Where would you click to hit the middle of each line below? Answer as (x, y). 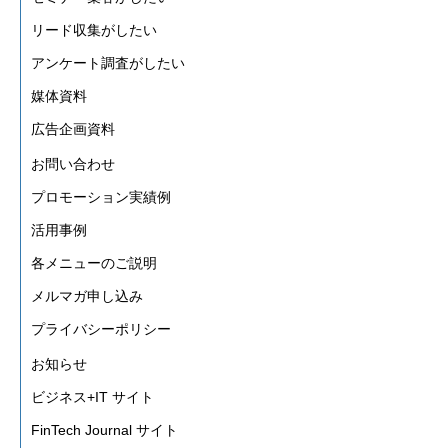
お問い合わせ (73, 164)
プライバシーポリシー (101, 329)
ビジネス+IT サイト (92, 397)
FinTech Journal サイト (104, 430)
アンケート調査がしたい (108, 63)
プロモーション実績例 (101, 197)
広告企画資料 (73, 129)
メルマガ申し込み (87, 296)
